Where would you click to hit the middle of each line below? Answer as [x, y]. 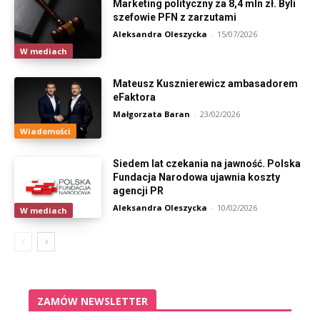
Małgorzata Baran [152, 114]
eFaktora [135, 97]
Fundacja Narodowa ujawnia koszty [197, 177]
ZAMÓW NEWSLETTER [92, 301]
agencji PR [139, 190]
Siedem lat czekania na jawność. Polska [207, 163]
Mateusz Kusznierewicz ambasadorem [206, 83]
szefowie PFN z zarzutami [175, 17]
